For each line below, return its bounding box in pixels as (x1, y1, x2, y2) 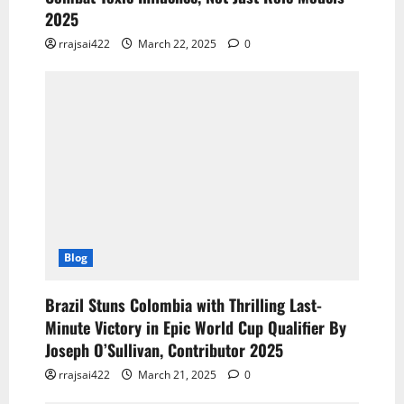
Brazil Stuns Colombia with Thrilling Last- (45, 293, 322, 317)
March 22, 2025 (135, 36, 219, 52)
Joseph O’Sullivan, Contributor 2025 (45, 338, 283, 363)
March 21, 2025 (135, 367, 219, 383)
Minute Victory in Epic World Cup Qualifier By (45, 316, 346, 340)
